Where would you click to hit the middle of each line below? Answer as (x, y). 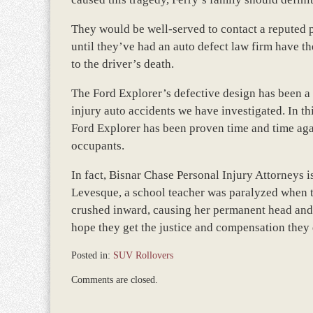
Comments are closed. (115, 280)
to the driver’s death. (123, 64)
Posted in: (91, 255)
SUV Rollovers (143, 255)
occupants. (98, 146)
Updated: (88, 269)
